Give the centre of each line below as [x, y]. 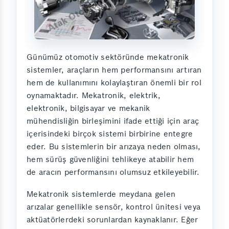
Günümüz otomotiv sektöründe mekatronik [108, 57]
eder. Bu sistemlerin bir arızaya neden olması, [114, 147]
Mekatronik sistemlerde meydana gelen [101, 194]
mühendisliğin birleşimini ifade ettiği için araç [113, 121]
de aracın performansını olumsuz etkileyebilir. [113, 172]
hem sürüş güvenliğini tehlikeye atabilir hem [110, 159]
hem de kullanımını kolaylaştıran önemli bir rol [114, 83]
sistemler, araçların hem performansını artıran [114, 70]
